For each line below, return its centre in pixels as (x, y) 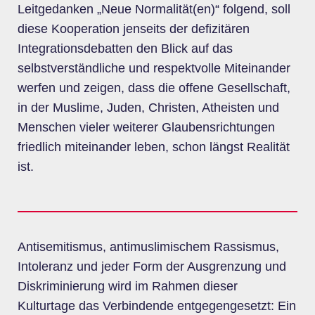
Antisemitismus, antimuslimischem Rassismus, (148, 247)
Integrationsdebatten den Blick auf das (125, 48)
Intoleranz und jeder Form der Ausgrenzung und (152, 267)
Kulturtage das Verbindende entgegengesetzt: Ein (157, 306)
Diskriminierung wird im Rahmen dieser (128, 287)
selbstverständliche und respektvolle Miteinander (154, 68)
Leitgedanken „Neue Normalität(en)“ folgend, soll (154, 9)
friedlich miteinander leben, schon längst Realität (154, 147)
